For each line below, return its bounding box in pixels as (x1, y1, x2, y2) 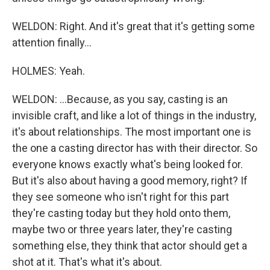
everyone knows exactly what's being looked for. (12, 158, 243, 171)
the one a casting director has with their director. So (12, 142, 257, 154)
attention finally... (12, 36, 92, 49)
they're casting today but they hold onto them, (12, 207, 230, 219)
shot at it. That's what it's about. (12, 256, 162, 268)
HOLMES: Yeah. (12, 64, 85, 77)
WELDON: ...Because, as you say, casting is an (12, 93, 228, 105)
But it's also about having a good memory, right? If (12, 174, 248, 187)
